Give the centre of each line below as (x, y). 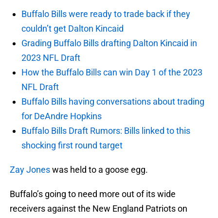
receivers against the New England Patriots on (99, 209)
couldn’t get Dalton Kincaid (73, 29)
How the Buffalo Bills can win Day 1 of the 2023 (112, 73)
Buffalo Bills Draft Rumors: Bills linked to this (106, 131)
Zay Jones (30, 170)
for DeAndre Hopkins (62, 116)
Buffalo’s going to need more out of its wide (93, 194)
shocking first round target (72, 145)
